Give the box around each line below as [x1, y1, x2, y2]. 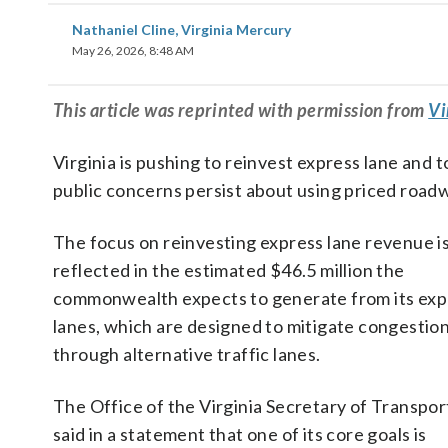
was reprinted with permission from [140, 99, 429, 121]
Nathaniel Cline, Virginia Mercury [72, 21, 291, 38]
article [90, 99, 141, 121]
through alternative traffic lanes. [53, 343, 321, 365]
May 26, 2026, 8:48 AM [72, 43, 194, 58]
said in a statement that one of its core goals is [53, 423, 427, 445]
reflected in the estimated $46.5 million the [53, 259, 405, 281]
